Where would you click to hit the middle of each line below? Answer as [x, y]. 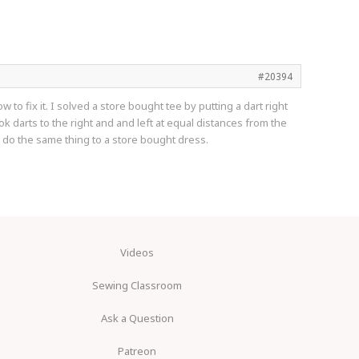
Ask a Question [137, 318]
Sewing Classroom [137, 285]
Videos [137, 252]
